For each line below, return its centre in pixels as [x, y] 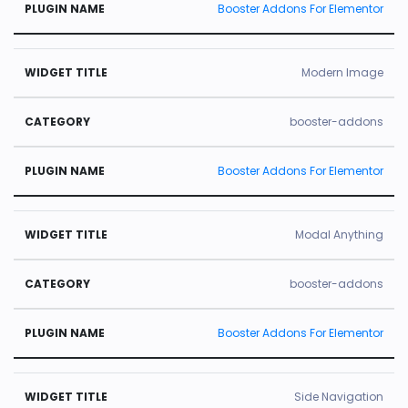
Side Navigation [339, 397]
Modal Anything [339, 235]
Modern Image [342, 72]
